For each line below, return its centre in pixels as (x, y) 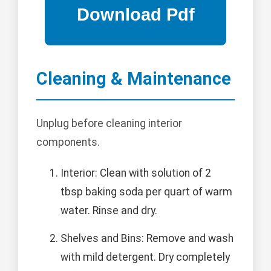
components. (68, 142)
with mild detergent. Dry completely (145, 257)
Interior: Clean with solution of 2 (136, 173)
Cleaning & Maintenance (134, 78)
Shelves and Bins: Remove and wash (147, 239)
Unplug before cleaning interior (109, 124)
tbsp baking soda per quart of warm (146, 192)
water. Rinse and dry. (109, 211)
